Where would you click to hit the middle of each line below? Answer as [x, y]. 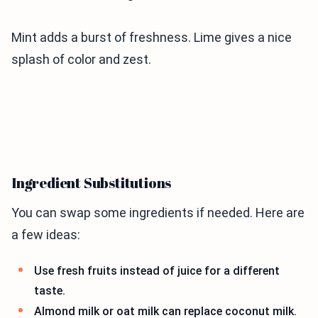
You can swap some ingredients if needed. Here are [158, 212]
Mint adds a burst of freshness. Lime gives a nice [152, 37]
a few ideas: [46, 234]
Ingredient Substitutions [92, 182]
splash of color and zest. [81, 59]
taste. [50, 290]
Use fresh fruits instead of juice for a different [157, 270]
